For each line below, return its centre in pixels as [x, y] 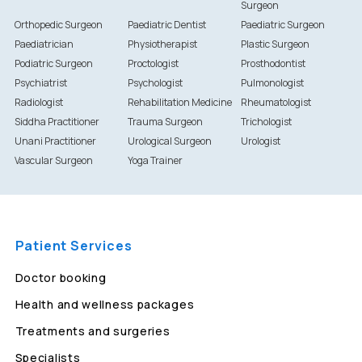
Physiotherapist [162, 44]
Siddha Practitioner [57, 122]
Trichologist [267, 122]
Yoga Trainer [155, 161]
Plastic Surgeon [276, 44]
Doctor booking [61, 278]
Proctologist [153, 64]
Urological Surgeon [169, 141]
